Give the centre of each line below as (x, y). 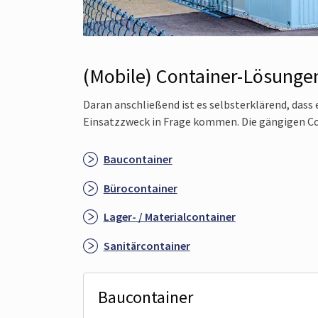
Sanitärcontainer (147, 245)
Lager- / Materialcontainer (169, 217)
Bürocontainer (140, 188)
